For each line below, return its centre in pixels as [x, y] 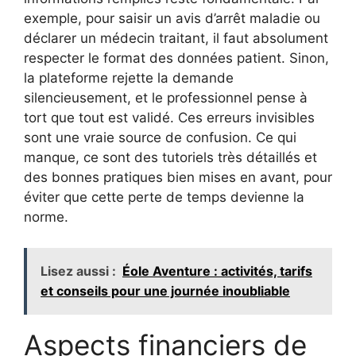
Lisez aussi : [78, 271]
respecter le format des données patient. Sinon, [176, 58]
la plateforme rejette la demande [129, 78]
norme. [46, 217]
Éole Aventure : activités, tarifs [217, 271]
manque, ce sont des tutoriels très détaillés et [170, 158]
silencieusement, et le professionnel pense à [166, 98]
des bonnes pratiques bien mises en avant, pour [178, 178]
